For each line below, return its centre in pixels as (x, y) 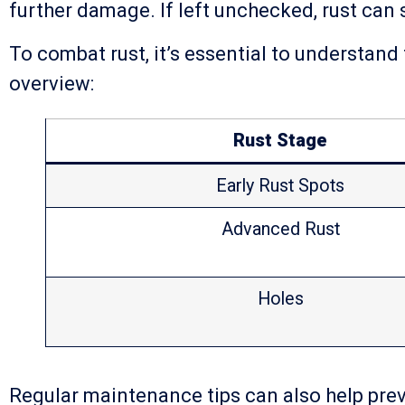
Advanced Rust (280, 229)
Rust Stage (280, 140)
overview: (52, 83)
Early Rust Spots (280, 185)
